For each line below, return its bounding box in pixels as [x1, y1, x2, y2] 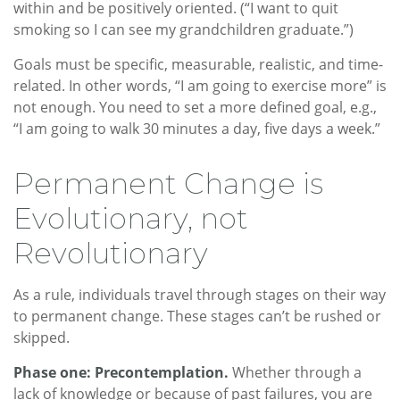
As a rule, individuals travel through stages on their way [13, 285, 386, 305]
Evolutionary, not [13, 201, 248, 237]
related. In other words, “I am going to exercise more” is [13, 76, 387, 96]
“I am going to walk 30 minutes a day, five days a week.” [13, 119, 380, 139]
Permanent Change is [13, 166, 323, 202]
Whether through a [229, 362, 362, 383]
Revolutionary [13, 236, 208, 271]
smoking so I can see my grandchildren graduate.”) [13, 20, 354, 40]
